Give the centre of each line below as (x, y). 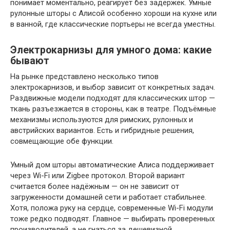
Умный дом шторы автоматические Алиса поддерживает (112, 165)
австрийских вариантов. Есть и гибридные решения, (102, 130)
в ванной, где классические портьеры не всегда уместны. (113, 24)
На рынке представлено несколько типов (84, 76)
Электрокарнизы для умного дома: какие (111, 50)
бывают (30, 61)
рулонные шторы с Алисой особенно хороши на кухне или (113, 13)
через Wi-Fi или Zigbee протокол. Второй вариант (98, 176)
